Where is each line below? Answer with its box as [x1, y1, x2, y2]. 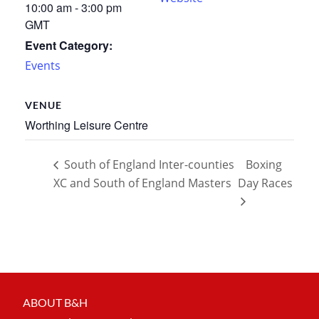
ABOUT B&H [23, 295, 88, 309]
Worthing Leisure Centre [25, 117, 148, 134]
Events [25, 58, 61, 74]
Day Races [238, 174, 293, 191]
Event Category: [25, 37, 113, 54]
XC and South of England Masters [53, 174, 231, 191]
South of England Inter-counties [61, 157, 234, 172]
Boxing [246, 157, 283, 172]
